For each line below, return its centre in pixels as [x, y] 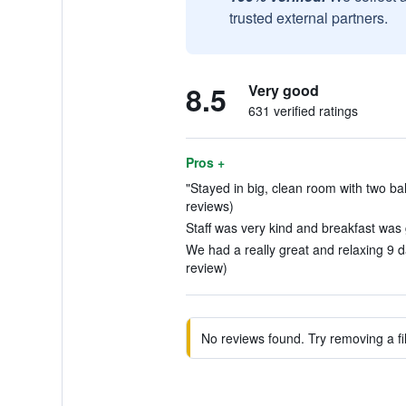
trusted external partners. [308, 18]
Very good [283, 90]
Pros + [205, 162]
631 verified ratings [303, 111]
